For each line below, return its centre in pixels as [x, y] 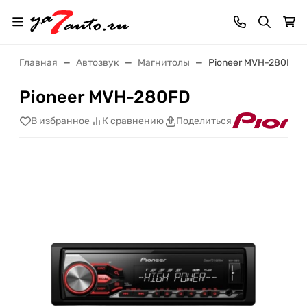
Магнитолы [164, 63]
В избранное [60, 121]
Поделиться [204, 121]
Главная [38, 63]
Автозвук [98, 63]
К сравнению [133, 121]
